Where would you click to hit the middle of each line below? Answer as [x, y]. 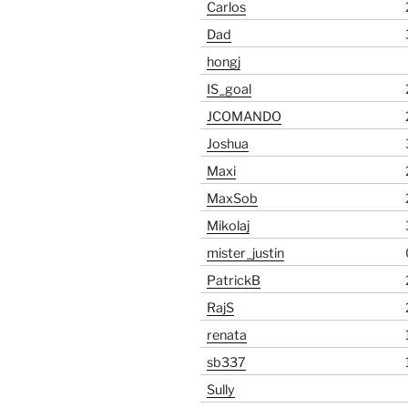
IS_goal [229, 90]
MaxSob [233, 199]
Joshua [228, 144]
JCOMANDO [245, 117]
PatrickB [234, 281]
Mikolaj [229, 226]
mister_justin [246, 254]
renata [227, 336]
